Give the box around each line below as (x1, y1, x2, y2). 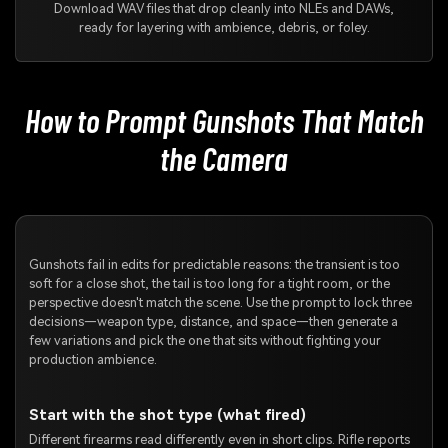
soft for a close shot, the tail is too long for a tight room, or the (28, 275, 390, 291)
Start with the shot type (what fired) (28, 406, 306, 424)
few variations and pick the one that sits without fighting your (28, 332, 381, 348)
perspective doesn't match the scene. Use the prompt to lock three (28, 294, 412, 310)
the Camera (160, 138, 288, 177)
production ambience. (28, 351, 157, 367)
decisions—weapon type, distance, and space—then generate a (28, 313, 398, 329)
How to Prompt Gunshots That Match (24, 100, 424, 139)
